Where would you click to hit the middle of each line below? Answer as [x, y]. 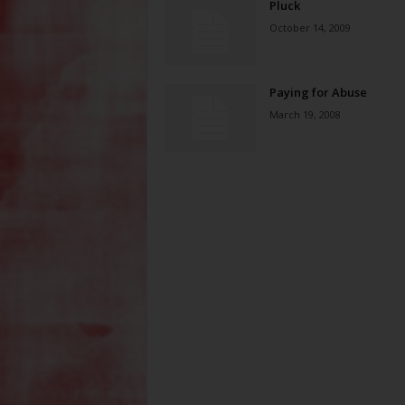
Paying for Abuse [318, 92]
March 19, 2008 [305, 114]
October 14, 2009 [310, 28]
